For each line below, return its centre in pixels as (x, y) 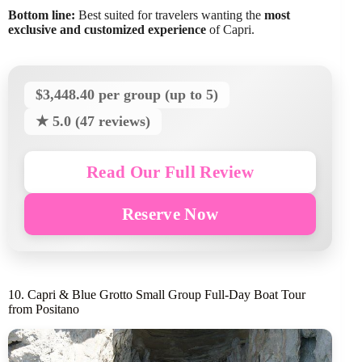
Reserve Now (170, 213)
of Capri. (230, 29)
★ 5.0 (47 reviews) (93, 121)
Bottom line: (42, 15)
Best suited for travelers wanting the (170, 15)
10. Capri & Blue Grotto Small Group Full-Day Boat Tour (157, 294)
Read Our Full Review (170, 171)
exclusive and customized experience (107, 29)
